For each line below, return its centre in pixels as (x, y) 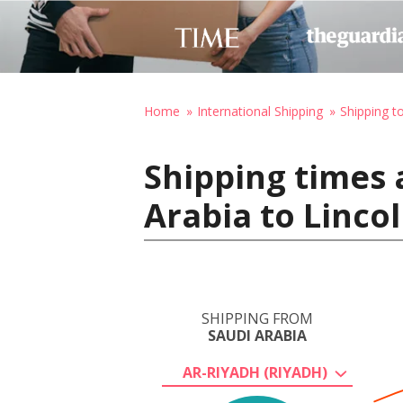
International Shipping (260, 111)
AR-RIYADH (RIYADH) (255, 372)
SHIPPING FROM (257, 318)
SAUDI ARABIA (257, 336)
